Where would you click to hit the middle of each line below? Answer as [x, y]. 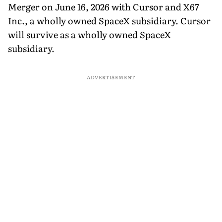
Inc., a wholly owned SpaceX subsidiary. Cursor [109, 20]
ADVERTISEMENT [111, 77]
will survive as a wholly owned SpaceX [89, 34]
